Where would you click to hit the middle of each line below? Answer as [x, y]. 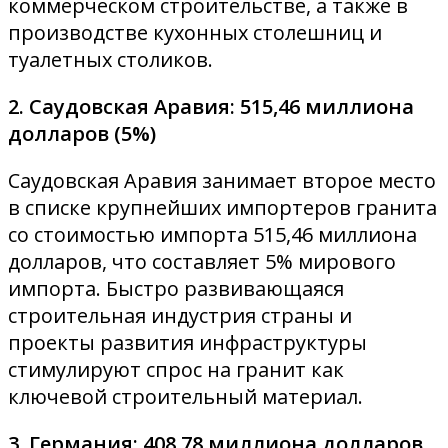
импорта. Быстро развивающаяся [176, 288]
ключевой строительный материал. [185, 396]
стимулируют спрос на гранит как [176, 369]
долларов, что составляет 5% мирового [202, 261]
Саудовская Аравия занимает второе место [222, 180]
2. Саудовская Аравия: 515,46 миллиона [211, 106]
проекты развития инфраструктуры [187, 342]
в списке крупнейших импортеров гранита [222, 207]
